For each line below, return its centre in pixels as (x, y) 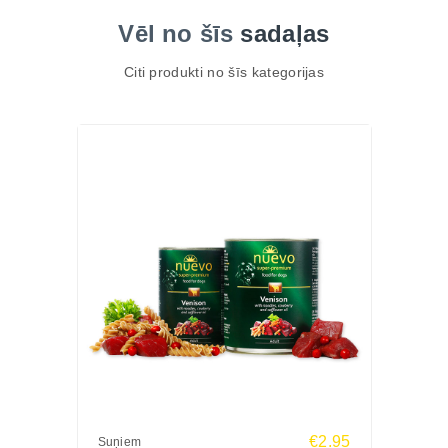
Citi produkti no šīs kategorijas (224, 72)
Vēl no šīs (179, 33)
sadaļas (285, 33)
